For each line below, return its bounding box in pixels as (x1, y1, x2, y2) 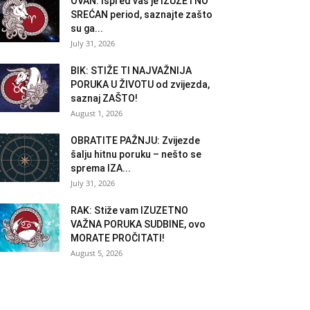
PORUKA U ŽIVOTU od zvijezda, (71, 78, 210, 90)
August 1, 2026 (71, 107, 122, 118)
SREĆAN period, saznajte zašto (71, 8, 212, 20)
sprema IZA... (71, 162, 131, 174)
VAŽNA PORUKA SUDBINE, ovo (71, 218, 206, 230)
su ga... (71, 22, 103, 34)
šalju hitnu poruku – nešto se (71, 148, 201, 160)
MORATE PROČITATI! (71, 232, 165, 244)
